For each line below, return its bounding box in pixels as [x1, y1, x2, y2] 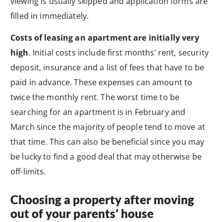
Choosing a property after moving [10, 192, 194, 207]
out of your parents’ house [10, 206, 154, 221]
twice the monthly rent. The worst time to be [10, 91, 180, 103]
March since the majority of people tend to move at [10, 121, 206, 132]
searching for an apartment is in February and [10, 106, 186, 117]
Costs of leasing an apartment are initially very [10, 32, 199, 43]
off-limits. [10, 166, 48, 177]
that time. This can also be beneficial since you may [10, 136, 205, 147]
